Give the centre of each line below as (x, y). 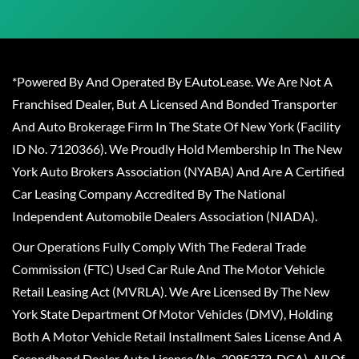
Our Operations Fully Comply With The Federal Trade (159, 246)
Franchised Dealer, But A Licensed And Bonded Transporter (175, 104)
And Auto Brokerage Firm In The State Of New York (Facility (176, 126)
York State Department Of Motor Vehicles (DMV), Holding (172, 314)
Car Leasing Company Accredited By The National (149, 194)
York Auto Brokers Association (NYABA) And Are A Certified (178, 171)
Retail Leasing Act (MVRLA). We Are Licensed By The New (171, 291)
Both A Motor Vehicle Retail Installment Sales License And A (177, 336)
